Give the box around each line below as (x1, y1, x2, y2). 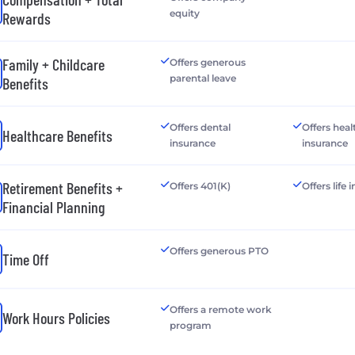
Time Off (2, 249, 49, 269)
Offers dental (169, 120, 231, 133)
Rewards (2, 8, 51, 28)
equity (169, 6, 200, 19)
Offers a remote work (169, 303, 272, 315)
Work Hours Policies (2, 307, 110, 327)
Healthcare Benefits (2, 125, 113, 145)
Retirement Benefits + (2, 177, 123, 197)
